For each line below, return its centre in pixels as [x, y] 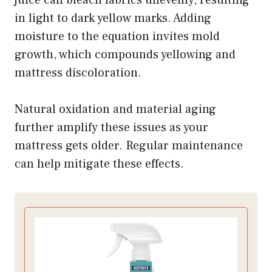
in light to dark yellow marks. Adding [113, 18]
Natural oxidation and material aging [115, 109]
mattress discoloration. [78, 73]
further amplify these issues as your [111, 127]
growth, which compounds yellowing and [125, 54]
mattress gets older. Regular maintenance [129, 145]
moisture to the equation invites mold [117, 36]
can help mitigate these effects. [99, 164]
